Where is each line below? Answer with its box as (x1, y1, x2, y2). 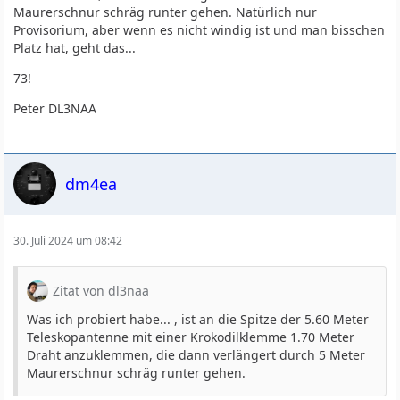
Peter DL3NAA (13, 100, 97, 118)
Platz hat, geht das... (13, 39, 137, 57)
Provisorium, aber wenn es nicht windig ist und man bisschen (13, 21, 386, 39)
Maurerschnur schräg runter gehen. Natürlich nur (13, 4, 318, 21)
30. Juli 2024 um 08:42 (13, 233, 123, 249)
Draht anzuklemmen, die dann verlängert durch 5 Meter (27, 346, 366, 364)
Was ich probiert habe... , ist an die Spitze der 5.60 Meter (27, 311, 370, 329)
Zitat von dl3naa (53, 282, 150, 300)
